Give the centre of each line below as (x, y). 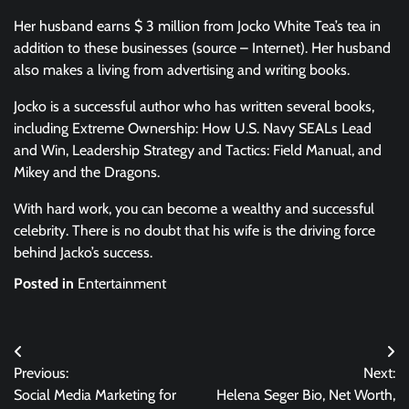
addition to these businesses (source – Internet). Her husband (202, 48)
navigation (62, 389)
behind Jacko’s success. (83, 253)
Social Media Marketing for (95, 395)
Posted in (46, 284)
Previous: (41, 373)
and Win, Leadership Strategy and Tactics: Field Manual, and (198, 151)
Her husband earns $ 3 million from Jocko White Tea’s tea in (197, 26)
